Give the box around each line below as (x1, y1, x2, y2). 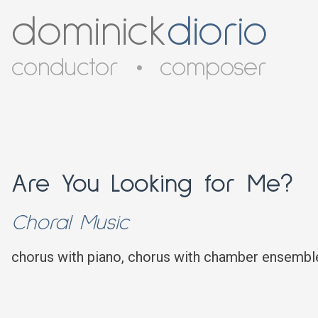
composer (160, 55, 268, 81)
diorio (167, 11, 268, 54)
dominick (11, 11, 167, 54)
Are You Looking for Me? (11, 172, 293, 197)
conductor (11, 55, 119, 81)
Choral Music (11, 212, 128, 234)
